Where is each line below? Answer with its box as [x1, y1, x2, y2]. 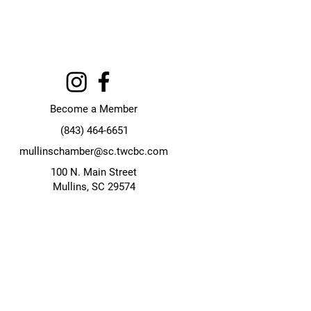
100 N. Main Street [51, 165, 137, 178]
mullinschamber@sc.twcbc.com [19, 144, 168, 158]
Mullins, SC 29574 [52, 180, 135, 193]
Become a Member [50, 102, 137, 115]
